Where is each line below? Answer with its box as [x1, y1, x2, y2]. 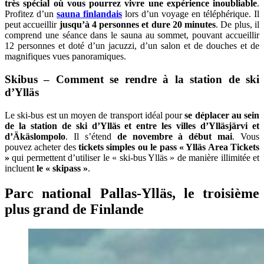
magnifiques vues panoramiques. [5, 51, 126, 62]
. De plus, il [216, 19, 260, 30]
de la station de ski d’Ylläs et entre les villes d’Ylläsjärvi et [5, 120, 259, 131]
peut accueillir [5, 19, 57, 30]
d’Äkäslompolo [5, 131, 65, 141]
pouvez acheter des [5, 141, 76, 152]
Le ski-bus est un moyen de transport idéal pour [5, 110, 185, 120]
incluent [5, 163, 37, 173]
